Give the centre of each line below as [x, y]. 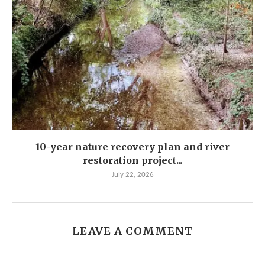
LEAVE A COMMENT [132, 231]
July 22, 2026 [132, 175]
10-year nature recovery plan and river [132, 147]
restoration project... [132, 161]
